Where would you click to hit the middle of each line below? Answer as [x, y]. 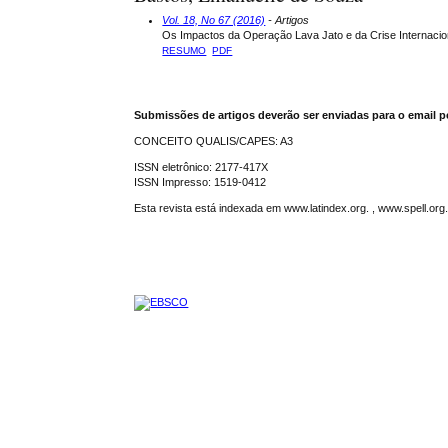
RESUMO [184, 50]
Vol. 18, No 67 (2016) [214, 19]
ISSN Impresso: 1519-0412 [200, 181]
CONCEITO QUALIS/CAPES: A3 [214, 140]
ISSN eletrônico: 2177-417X [201, 166]
